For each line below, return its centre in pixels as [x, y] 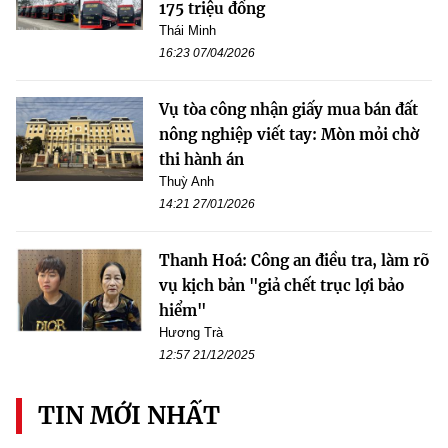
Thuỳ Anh [186, 181]
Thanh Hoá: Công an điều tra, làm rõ [294, 260]
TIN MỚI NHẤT [129, 415]
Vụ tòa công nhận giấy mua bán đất [288, 109]
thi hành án [201, 159]
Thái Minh [187, 30]
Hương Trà [191, 332]
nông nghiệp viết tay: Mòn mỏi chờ [289, 134]
